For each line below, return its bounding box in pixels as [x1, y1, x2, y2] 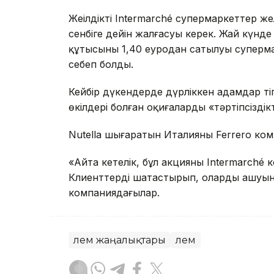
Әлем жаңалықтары [73, 234, 166, 246]
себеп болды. [68, 58, 133, 71]
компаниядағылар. [68, 187, 160, 199]
